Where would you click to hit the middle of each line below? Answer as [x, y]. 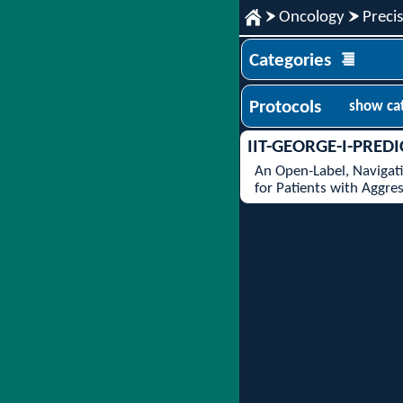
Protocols [286, 108]
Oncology [312, 17]
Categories [291, 60]
